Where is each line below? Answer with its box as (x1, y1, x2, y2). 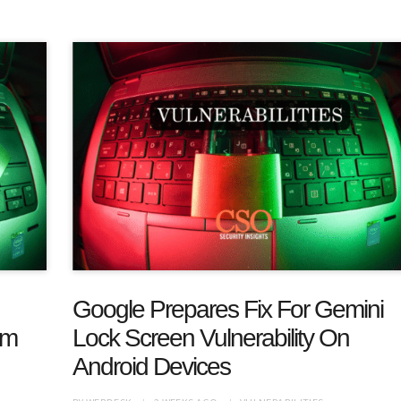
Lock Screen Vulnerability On (72, 324, 349, 353)
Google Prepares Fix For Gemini (72, 295, 383, 324)
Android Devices (72, 353, 230, 381)
